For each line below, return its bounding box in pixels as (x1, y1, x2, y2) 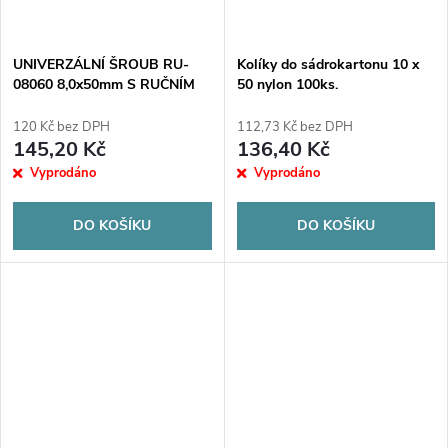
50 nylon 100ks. (236, 74, 338, 94)
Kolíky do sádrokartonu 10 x (236, 54, 419, 74)
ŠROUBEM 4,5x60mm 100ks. (13, 94, 199, 114)
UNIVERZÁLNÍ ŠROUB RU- (13, 54, 189, 74)
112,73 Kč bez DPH (236, 117, 353, 136)
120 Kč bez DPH (13, 117, 110, 136)
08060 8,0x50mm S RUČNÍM (13, 74, 195, 94)
